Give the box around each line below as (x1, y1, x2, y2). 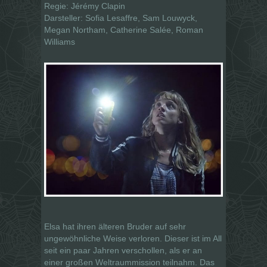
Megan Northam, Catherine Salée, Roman (44, 24, 203, 35)
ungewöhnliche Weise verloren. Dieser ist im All (44, 233, 222, 243)
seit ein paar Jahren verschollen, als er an (44, 245, 202, 255)
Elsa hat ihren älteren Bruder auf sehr (44, 221, 186, 231)
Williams (44, 36, 75, 46)
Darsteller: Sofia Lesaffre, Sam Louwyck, (44, 13, 197, 23)
